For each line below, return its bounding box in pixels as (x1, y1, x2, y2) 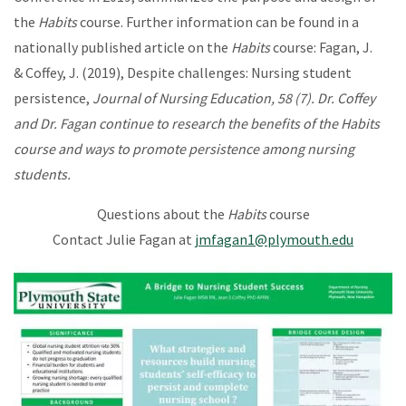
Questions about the (96, 205, 227, 223)
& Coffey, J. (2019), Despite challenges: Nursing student (14, 63, 352, 82)
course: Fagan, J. (273, 38, 372, 56)
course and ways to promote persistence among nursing (14, 140, 354, 158)
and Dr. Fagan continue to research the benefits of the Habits (14, 114, 380, 132)
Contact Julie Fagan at (53, 230, 195, 248)
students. (14, 165, 73, 183)
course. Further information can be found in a (77, 13, 359, 31)
